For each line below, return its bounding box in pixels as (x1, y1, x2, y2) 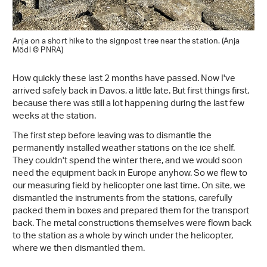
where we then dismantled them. (13, 239, 145, 258)
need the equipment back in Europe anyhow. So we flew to (13, 164, 247, 183)
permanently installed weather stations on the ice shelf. (13, 139, 235, 158)
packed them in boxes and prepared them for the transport (13, 201, 249, 221)
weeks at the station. (13, 107, 96, 126)
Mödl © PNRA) (13, 41, 64, 59)
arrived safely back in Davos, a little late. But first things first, (13, 82, 249, 101)
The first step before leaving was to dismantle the (13, 126, 212, 145)
